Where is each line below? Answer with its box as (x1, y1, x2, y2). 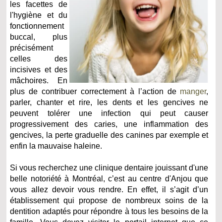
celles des (10, 55, 67, 63)
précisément (10, 44, 54, 53)
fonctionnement (10, 22, 64, 31)
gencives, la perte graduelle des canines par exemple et (10, 131, 209, 140)
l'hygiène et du (10, 11, 67, 20)
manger (180, 87, 207, 96)
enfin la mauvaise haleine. (10, 142, 103, 151)
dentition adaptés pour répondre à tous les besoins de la (10, 207, 209, 216)
